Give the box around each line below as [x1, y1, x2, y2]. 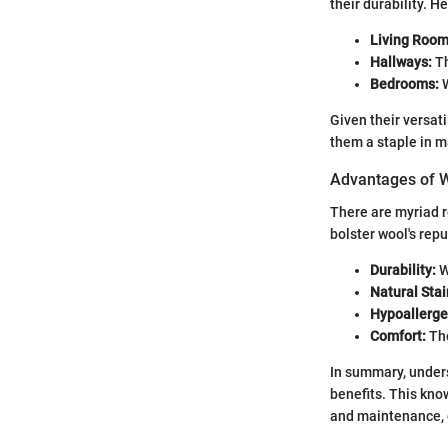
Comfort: [370, 327, 426, 344]
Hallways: [370, 54, 432, 71]
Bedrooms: [370, 76, 439, 93]
